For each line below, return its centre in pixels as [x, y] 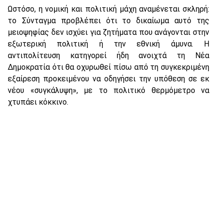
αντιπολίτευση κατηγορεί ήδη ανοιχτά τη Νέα [108, 56]
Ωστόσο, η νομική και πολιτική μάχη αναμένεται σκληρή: [108, 9]
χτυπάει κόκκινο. [38, 102]
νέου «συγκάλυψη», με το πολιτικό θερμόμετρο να [108, 91]
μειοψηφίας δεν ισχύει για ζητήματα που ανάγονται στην [108, 32]
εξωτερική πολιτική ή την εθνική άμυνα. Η [108, 44]
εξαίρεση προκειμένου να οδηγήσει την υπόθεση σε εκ [108, 79]
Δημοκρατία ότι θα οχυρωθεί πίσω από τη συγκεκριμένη [108, 67]
